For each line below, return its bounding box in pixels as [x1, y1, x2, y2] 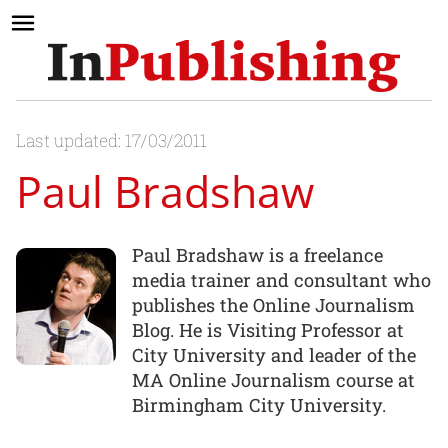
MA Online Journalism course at [132, 367, 415, 392]
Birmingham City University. [132, 392, 386, 417]
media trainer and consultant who [132, 267, 431, 292]
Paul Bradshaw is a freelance [132, 242, 383, 267]
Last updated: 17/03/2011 [16, 129, 207, 153]
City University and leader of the [132, 342, 416, 367]
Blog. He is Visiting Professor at [132, 317, 404, 342]
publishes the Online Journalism [132, 292, 415, 317]
